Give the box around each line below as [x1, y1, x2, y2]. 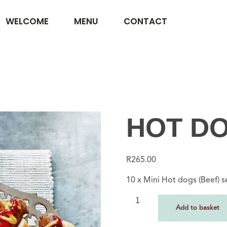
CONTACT [123, 15, 167, 27]
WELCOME [5, 15, 49, 27]
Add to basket [175, 205, 219, 212]
